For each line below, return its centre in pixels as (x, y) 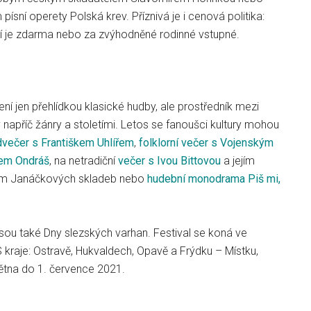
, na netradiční (84, 161)
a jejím (238, 161)
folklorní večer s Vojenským (206, 143)
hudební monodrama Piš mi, (214, 179)
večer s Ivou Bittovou (169, 161)
